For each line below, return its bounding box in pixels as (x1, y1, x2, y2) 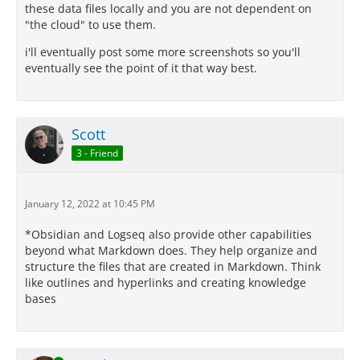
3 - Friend (76, 145, 118, 160)
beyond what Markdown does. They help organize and (25, 243, 317, 258)
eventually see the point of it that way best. (25, 60, 257, 76)
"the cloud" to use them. (25, 17, 156, 32)
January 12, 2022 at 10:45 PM (25, 197, 155, 211)
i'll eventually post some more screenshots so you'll (25, 44, 301, 59)
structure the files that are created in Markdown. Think (25, 259, 321, 274)
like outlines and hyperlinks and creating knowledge (25, 275, 306, 290)
